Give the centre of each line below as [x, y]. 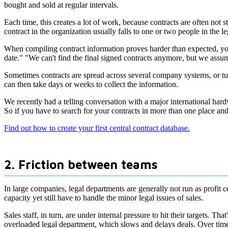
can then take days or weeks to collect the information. [91, 84]
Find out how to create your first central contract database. [97, 128]
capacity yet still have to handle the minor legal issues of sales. [104, 198]
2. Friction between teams [81, 165]
